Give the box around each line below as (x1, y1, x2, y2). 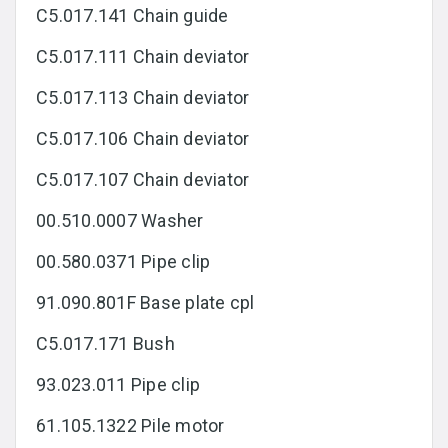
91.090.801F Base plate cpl (36, 292, 255, 314)
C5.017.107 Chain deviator (36, 169, 250, 191)
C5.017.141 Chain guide (36, 5, 229, 27)
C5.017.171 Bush (36, 333, 175, 355)
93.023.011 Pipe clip (36, 374, 200, 396)
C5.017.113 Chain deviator (36, 87, 250, 109)
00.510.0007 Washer (36, 210, 204, 232)
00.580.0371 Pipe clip (36, 251, 211, 273)
